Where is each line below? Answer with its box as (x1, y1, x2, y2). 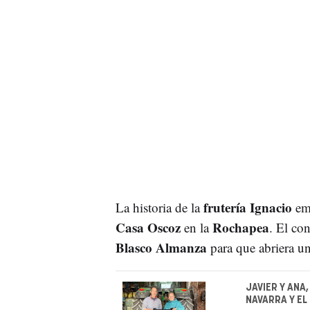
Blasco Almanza (115, 238, 207, 257)
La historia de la (115, 199, 200, 217)
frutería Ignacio (199, 198, 292, 217)
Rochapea (212, 218, 269, 237)
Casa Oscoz (115, 218, 181, 237)
